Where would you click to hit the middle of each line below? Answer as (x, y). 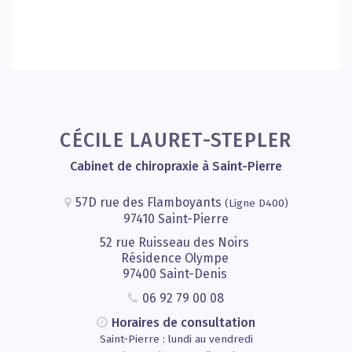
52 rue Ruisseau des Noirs (176, 242)
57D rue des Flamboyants (150, 202)
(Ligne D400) (256, 203)
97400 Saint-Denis (176, 273)
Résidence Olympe (176, 258)
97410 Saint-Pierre (176, 218)
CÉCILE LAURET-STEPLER (176, 140)
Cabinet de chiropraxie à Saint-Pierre (176, 166)
